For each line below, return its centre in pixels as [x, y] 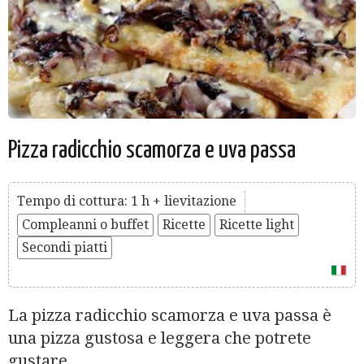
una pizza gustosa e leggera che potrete [160, 338]
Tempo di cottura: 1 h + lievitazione [127, 201]
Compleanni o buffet [85, 225]
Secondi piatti [65, 247]
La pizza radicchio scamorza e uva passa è [170, 315]
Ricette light [257, 225]
